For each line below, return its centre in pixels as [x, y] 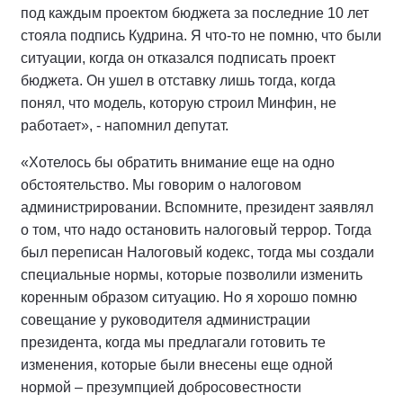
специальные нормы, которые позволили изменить [192, 275]
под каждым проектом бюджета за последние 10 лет [195, 13]
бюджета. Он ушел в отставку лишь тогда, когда [178, 81]
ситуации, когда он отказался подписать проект [178, 58]
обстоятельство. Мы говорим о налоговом [161, 185]
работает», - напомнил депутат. [125, 126]
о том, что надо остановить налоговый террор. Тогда [196, 230]
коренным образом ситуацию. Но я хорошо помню [189, 298]
